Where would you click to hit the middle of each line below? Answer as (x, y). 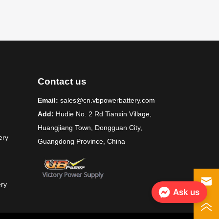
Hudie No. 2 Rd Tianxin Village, (103, 114)
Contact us (62, 82)
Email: (48, 100)
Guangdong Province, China (82, 142)
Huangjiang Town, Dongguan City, (90, 128)
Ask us (186, 192)
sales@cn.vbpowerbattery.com (108, 100)
